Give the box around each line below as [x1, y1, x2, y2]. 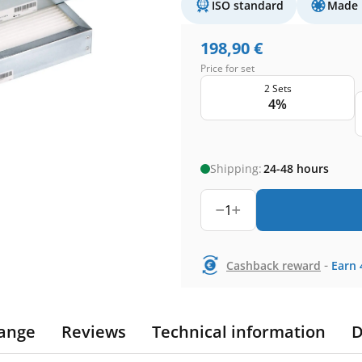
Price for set [200, 61, 255, 75]
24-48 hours [263, 161, 329, 176]
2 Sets [263, 82, 292, 95]
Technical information [152, 321, 326, 343]
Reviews [61, 321, 126, 343]
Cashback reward [226, 257, 321, 273]
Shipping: [210, 161, 262, 176]
